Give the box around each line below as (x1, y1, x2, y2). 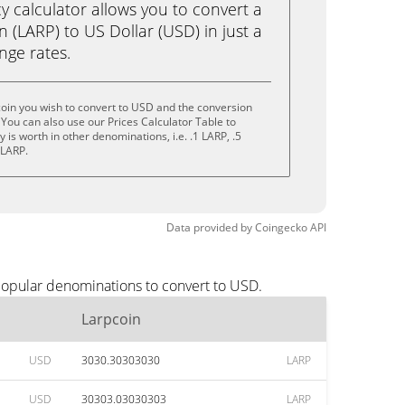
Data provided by (166, 220, 252, 235)
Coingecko (255, 220, 307, 235)
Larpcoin (81, 309, 141, 329)
